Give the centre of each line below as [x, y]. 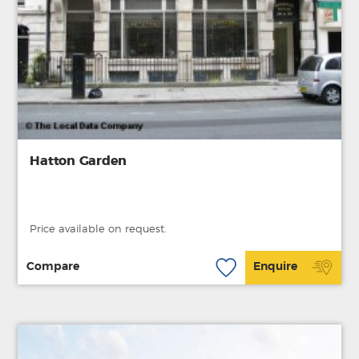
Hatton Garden [79, 161]
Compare [52, 267]
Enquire [276, 267]
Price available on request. [99, 229]
